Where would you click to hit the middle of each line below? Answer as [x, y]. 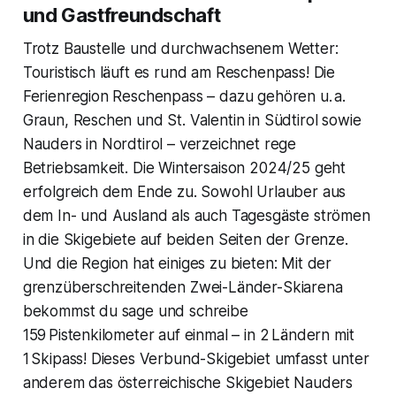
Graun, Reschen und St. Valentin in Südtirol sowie [192, 120]
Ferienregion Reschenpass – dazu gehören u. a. [184, 96]
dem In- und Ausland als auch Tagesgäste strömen [196, 215]
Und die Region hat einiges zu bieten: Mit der [177, 263]
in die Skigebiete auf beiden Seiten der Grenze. [185, 239]
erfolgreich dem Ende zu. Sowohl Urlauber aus [184, 191]
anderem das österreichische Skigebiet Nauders [188, 382]
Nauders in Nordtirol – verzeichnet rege [160, 144]
